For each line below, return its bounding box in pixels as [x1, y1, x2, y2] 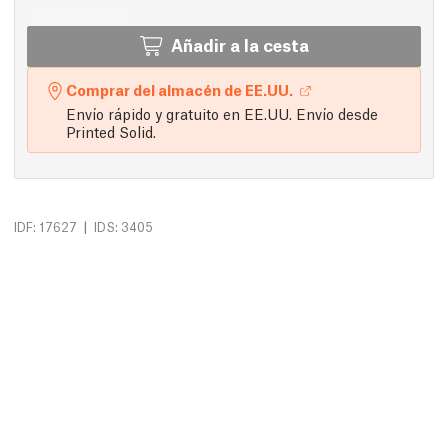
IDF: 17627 [14, 218, 77, 236]
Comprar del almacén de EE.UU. [65, 79, 293, 100]
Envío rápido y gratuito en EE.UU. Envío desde [65, 103, 378, 124]
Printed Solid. [65, 121, 156, 142]
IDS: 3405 [94, 218, 153, 236]
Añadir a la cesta [170, 33, 309, 57]
